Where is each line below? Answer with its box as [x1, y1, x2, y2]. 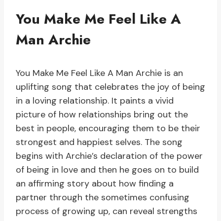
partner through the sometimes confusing [16, 191, 189, 204]
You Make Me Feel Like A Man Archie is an [16, 67, 183, 79]
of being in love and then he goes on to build [16, 164, 199, 176]
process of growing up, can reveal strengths [16, 205, 197, 218]
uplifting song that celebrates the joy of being [16, 81, 205, 93]
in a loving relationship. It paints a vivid [16, 95, 174, 107]
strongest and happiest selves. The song [16, 136, 183, 148]
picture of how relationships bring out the [16, 109, 188, 121]
